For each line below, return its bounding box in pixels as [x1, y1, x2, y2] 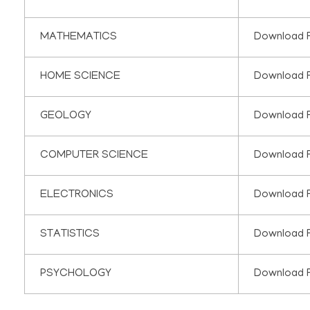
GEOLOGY [40, 110, 92, 123]
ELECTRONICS [40, 189, 114, 202]
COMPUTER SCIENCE [40, 149, 149, 163]
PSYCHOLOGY [40, 268, 112, 281]
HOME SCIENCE [40, 71, 121, 84]
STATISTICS [40, 228, 100, 241]
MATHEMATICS [40, 31, 118, 44]
